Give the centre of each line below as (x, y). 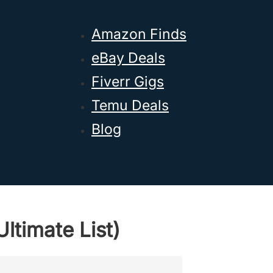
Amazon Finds (139, 34)
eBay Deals (128, 58)
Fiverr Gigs (128, 82)
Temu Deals (130, 105)
